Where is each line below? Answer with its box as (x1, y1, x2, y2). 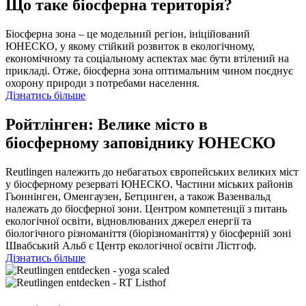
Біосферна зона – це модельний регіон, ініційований (5, 28, 250, 40)
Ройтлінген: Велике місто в (5, 115, 208, 134)
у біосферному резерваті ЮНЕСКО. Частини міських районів (5, 178, 293, 190)
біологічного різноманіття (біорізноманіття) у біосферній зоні (5, 227, 291, 239)
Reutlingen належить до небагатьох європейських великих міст (5, 165, 298, 178)
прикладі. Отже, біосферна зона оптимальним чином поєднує (5, 65, 293, 77)
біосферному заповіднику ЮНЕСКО (5, 134, 276, 152)
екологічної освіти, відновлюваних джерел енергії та (5, 214, 251, 227)
